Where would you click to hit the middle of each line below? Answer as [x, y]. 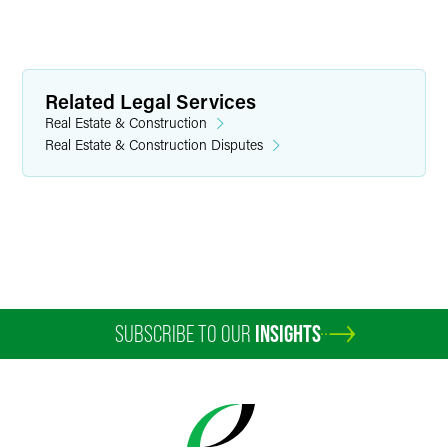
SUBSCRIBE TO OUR [185, 333]
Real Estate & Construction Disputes [154, 144]
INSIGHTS [288, 333]
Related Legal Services [150, 101]
